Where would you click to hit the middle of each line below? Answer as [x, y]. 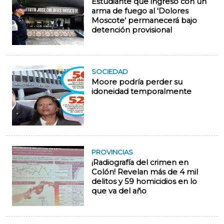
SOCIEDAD [110, 71]
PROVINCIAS [112, 152]
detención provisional [132, 30]
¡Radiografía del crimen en [140, 162]
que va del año [119, 191]
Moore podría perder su [137, 82]
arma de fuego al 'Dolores [140, 11]
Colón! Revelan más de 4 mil [145, 172]
